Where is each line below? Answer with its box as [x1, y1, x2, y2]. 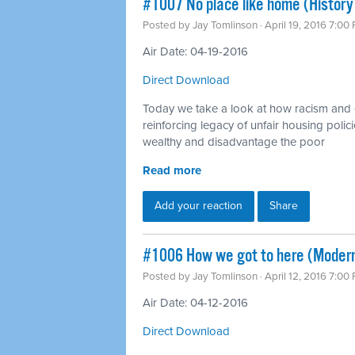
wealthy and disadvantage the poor [143, 134, 325, 149]
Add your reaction [155, 198, 242, 212]
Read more [143, 162, 201, 177]
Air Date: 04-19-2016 [143, 44, 248, 59]
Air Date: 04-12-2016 [143, 295, 248, 310]
